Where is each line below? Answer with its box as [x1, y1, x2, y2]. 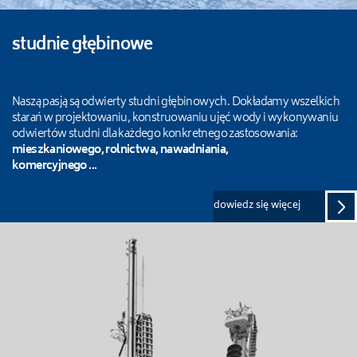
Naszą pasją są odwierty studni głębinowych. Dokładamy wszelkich [12, 92, 340, 112]
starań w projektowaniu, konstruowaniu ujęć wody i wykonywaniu [12, 108, 339, 128]
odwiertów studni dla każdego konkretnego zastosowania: [12, 124, 298, 144]
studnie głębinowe [12, 32, 153, 60]
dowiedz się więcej [214, 198, 300, 214]
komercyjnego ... [12, 156, 97, 176]
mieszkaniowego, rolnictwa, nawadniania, [12, 140, 230, 160]
